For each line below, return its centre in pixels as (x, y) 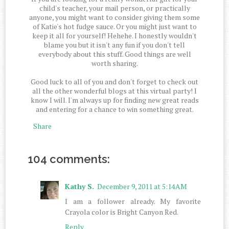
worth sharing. (114, 63)
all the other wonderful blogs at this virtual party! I (114, 91)
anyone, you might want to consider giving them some (114, 17)
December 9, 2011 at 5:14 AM (142, 186)
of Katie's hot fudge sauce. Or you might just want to (114, 27)
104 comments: (69, 159)
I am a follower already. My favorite (133, 201)
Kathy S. (80, 186)
